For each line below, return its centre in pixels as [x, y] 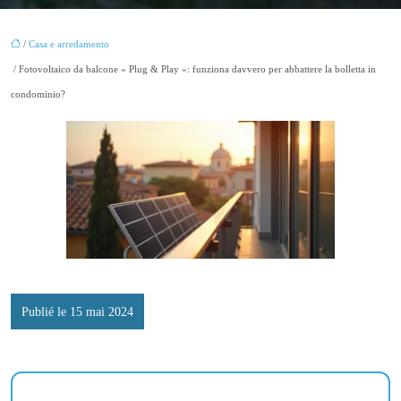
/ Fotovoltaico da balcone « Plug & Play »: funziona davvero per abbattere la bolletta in [193, 68]
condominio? [38, 94]
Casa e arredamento [69, 43]
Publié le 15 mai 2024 [77, 311]
